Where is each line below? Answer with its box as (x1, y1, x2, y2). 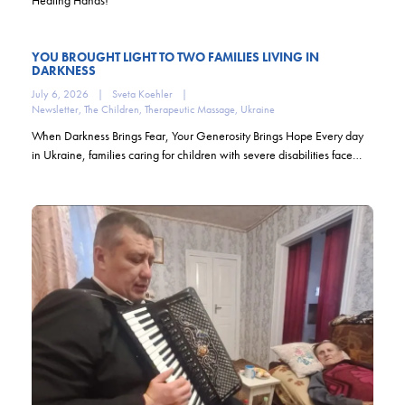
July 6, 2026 (31, 86, 89, 101)
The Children (83, 101, 139, 117)
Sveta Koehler (111, 86, 173, 101)
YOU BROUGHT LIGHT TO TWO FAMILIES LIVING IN (31, 48, 319, 65)
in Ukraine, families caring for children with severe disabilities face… (31, 146, 362, 163)
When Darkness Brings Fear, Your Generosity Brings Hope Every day (31, 127, 363, 144)
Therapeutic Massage (144, 101, 235, 117)
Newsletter (31, 101, 79, 117)
